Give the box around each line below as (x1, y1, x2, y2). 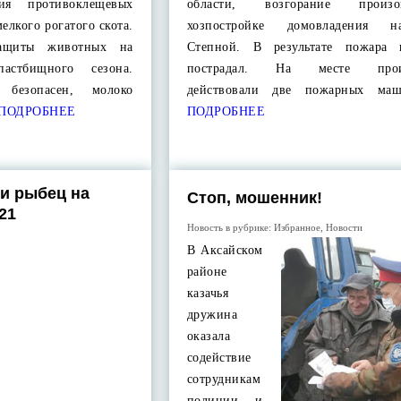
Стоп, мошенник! (186, 189, 322, 207)
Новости (325, 222, 363, 233)
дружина (186, 308, 238, 321)
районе (186, 265, 227, 278)
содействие (186, 351, 252, 364)
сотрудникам (186, 372, 261, 386)
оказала (186, 329, 231, 343)
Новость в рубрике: (186, 222, 274, 233)
